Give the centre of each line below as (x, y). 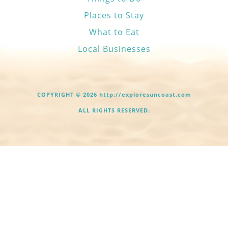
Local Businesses (114, 49)
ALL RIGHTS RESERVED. (114, 110)
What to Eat (114, 32)
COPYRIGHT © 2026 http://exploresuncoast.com (114, 95)
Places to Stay (114, 16)
